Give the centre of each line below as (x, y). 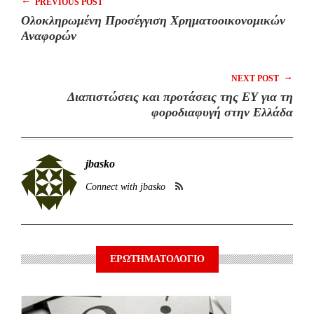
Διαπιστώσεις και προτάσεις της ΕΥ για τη (180, 97)
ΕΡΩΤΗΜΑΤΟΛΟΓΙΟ (157, 259)
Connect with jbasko (125, 187)
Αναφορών (49, 36)
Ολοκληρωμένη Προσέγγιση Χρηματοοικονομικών (153, 20)
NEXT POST (256, 78)
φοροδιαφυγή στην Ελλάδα (222, 112)
